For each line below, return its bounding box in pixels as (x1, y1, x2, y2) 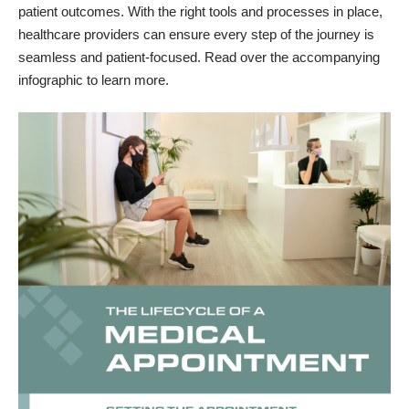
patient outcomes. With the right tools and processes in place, (18, 4, 383, 20)
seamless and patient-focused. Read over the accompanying (18, 49, 380, 66)
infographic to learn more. (18, 72, 169, 89)
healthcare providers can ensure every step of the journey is (18, 26, 374, 43)
